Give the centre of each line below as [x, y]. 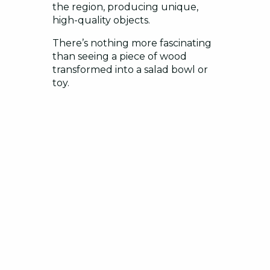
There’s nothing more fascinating [132, 43]
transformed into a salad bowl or [130, 70]
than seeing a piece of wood [120, 57]
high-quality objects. [101, 20]
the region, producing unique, [125, 7]
